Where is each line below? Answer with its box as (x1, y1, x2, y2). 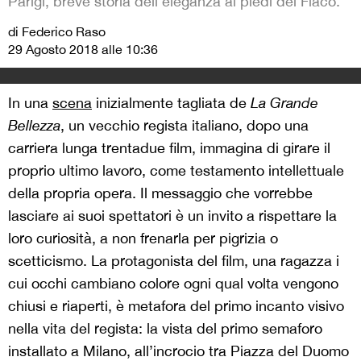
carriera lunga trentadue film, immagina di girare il (8, 139, 330, 156)
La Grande (251, 94, 318, 111)
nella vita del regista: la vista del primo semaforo (8, 320, 322, 337)
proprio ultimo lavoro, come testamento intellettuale (8, 162, 344, 179)
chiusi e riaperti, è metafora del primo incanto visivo (8, 297, 344, 314)
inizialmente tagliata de (92, 94, 251, 111)
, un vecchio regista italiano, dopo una (60, 117, 309, 134)
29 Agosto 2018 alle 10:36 (8, 42, 158, 56)
